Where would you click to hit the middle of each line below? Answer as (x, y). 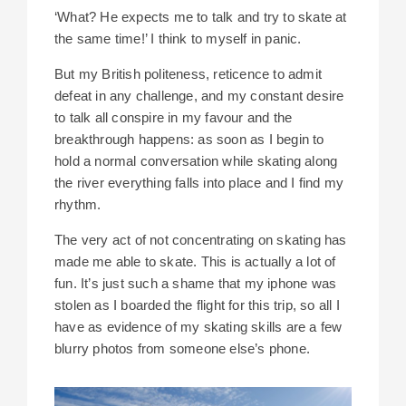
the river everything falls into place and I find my (199, 183)
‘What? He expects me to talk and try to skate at (201, 17)
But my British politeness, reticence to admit (188, 74)
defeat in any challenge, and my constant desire (199, 96)
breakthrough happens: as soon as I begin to (189, 140)
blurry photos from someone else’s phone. (182, 349)
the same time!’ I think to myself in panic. (178, 39)
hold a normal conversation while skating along (196, 161)
